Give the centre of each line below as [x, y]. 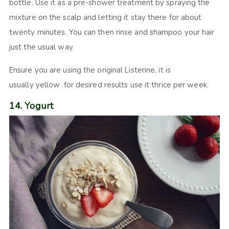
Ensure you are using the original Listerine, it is [90, 70]
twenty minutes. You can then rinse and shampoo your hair [112, 32]
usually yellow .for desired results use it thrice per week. [109, 85]
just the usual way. [42, 47]
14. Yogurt [32, 106]
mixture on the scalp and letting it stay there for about [105, 18]
